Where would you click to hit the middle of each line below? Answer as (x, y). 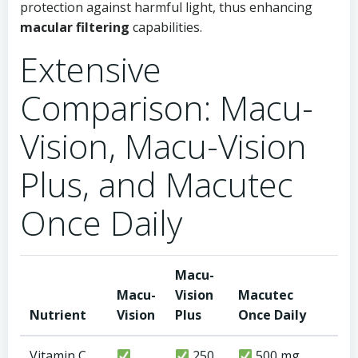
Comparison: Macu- (167, 107)
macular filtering (75, 27)
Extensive (91, 69)
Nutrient (58, 315)
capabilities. (166, 27)
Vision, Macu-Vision (163, 146)
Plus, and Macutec (157, 184)
